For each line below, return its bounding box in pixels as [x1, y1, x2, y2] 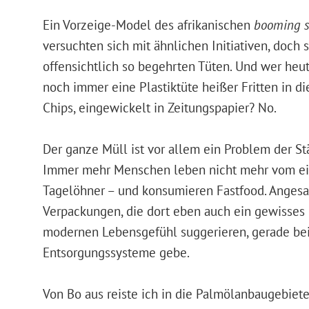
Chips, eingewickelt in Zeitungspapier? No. [43, 98, 277, 116]
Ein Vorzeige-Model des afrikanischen [43, 15, 254, 33]
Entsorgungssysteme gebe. [43, 243, 190, 261]
